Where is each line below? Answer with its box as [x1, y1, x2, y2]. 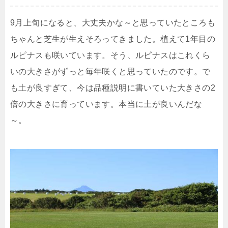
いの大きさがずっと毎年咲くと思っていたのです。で [10, 67, 211, 76]
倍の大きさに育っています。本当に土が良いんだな [10, 99, 203, 108]
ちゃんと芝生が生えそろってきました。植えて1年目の [10, 34, 215, 43]
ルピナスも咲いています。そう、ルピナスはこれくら [10, 50, 211, 60]
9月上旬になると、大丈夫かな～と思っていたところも [10, 18, 215, 27]
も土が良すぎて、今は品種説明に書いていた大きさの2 [10, 83, 215, 92]
